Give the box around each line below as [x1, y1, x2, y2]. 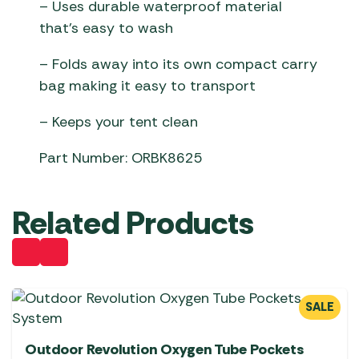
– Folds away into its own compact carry [39, 54, 318, 75]
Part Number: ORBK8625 [39, 148, 204, 168]
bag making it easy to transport [39, 76, 256, 96]
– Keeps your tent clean [39, 112, 199, 132]
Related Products [12, 202, 254, 244]
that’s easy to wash [39, 18, 174, 38]
